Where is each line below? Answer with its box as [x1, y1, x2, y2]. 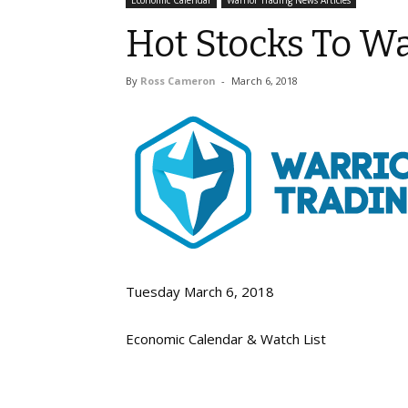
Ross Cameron [140, 74, 216, 87]
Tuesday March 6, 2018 [126, 282, 274, 301]
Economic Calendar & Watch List [126, 330, 326, 348]
